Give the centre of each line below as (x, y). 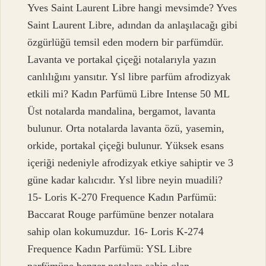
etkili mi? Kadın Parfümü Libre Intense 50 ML (129, 94)
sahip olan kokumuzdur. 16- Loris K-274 (116, 232)
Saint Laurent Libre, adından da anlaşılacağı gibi (133, 25)
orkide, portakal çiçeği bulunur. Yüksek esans (126, 146)
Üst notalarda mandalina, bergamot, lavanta (122, 111)
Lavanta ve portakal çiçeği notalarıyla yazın (122, 60)
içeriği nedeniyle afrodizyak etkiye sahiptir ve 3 (131, 163)
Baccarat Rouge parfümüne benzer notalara (121, 215)
